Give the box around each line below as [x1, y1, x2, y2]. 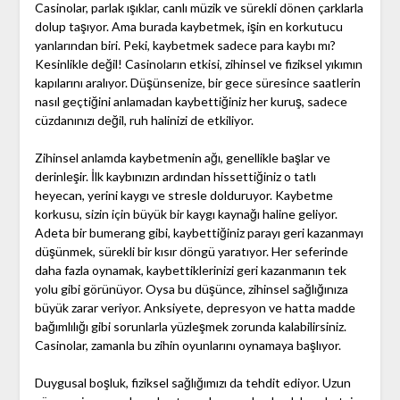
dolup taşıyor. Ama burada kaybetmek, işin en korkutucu [34, 19, 343, 35]
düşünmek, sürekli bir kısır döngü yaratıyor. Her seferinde [34, 244, 348, 260]
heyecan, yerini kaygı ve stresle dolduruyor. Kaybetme [34, 187, 333, 204]
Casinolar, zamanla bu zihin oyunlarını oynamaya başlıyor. [34, 337, 341, 354]
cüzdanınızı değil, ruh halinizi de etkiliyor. [34, 112, 254, 129]
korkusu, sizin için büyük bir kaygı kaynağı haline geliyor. [34, 206, 337, 222]
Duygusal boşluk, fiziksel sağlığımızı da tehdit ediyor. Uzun [34, 375, 351, 391]
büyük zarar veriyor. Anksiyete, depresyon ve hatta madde [34, 300, 355, 316]
